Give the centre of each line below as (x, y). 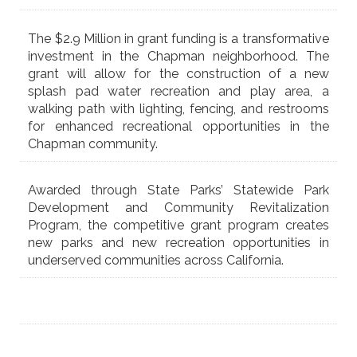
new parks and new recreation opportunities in (178, 242)
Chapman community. (95, 143)
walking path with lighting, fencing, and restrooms (178, 108)
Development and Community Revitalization (178, 207)
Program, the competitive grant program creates (178, 225)
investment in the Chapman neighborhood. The (178, 56)
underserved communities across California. (156, 260)
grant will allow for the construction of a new (178, 73)
